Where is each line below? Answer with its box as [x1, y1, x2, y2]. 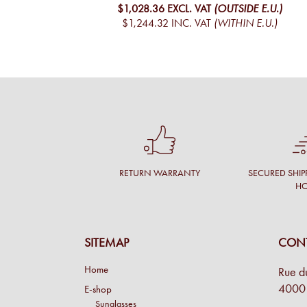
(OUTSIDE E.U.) [214, 1, 283, 15]
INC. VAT [171, 16, 212, 29]
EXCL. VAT [167, 1, 212, 15]
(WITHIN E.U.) [214, 16, 278, 29]
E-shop [84, 283, 112, 296]
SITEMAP [84, 235, 129, 251]
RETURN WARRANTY [119, 167, 200, 180]
